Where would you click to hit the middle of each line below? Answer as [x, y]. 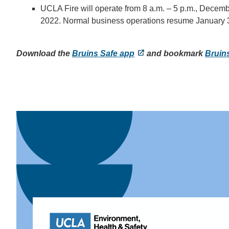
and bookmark [175, 53]
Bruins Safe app [103, 53]
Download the [44, 53]
